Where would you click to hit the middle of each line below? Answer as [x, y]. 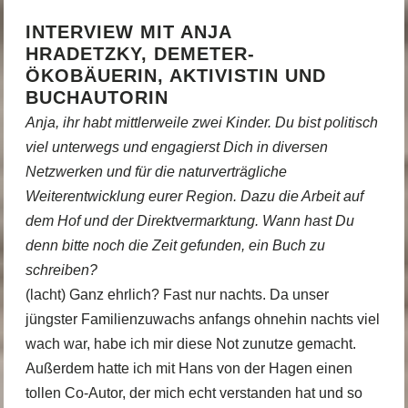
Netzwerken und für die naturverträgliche [156, 171]
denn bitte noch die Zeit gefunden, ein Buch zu [175, 245]
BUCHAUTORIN [97, 97]
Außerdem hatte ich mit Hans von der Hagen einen [189, 368]
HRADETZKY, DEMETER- [140, 53]
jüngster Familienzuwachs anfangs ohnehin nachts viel [202, 319]
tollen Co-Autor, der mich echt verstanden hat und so [194, 393]
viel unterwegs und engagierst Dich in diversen [176, 147]
